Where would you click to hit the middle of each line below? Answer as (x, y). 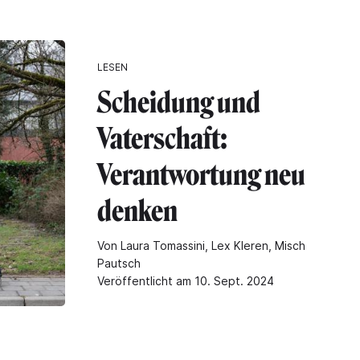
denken (137, 211)
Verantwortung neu (201, 175)
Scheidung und (179, 103)
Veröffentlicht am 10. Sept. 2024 (186, 281)
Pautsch (119, 264)
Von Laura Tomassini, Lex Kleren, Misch (201, 246)
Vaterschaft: (162, 139)
